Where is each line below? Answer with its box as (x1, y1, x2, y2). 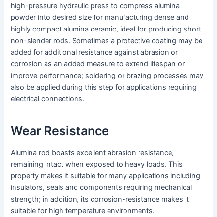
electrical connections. (11, 94, 85, 104)
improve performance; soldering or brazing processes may (11, 71, 204, 80)
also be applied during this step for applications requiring (11, 83, 197, 92)
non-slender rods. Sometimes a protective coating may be (11, 36, 203, 46)
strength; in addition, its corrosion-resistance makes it (11, 195, 189, 204)
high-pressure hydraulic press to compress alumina (11, 1, 180, 11)
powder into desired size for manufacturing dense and (11, 13, 189, 22)
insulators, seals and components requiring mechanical (11, 183, 192, 192)
